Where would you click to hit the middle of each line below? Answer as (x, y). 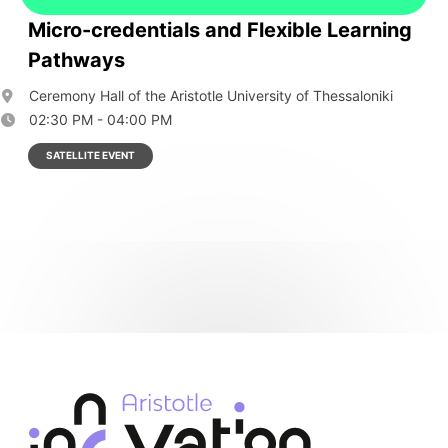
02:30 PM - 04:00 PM (98, 119)
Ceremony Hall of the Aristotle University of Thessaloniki (209, 95)
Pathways (76, 60)
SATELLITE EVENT (90, 155)
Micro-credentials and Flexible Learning (220, 30)
